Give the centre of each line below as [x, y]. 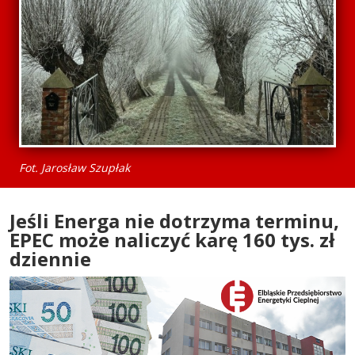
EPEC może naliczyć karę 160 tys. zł [172, 239]
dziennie [50, 258]
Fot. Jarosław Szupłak [76, 167]
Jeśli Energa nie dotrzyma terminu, [174, 220]
